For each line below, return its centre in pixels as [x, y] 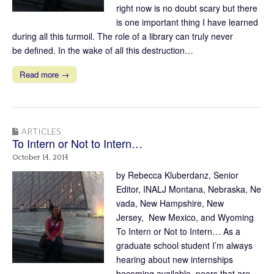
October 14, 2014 [40, 157]
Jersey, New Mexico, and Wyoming [185, 217]
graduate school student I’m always [184, 245]
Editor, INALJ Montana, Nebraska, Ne [189, 189]
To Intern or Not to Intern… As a [178, 231]
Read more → [44, 74]
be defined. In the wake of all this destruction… [103, 50]
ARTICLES [41, 131]
